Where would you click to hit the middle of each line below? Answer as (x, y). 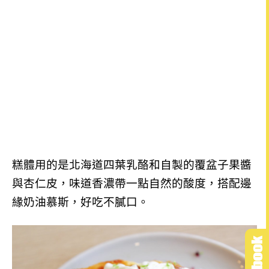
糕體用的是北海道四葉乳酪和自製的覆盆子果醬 (132, 165)
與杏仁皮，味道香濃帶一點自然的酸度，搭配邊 (132, 183)
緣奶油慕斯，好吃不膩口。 (80, 202)
